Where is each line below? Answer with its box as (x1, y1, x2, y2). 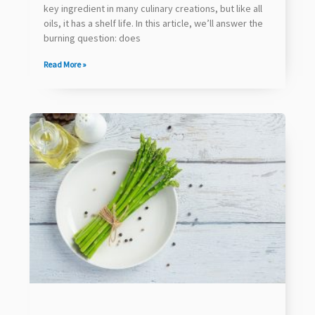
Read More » (44, 58, 86, 70)
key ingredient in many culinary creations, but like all (44, 1, 262, 15)
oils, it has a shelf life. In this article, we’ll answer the (44, 16, 263, 30)
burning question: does (44, 31, 141, 44)
